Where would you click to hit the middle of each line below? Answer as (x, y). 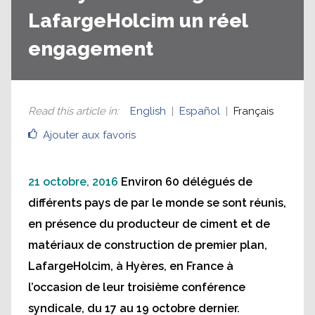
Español (200, 111)
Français (253, 111)
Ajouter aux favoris (89, 135)
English (148, 111)
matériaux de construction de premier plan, (148, 245)
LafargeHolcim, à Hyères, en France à (131, 266)
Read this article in (72, 111)
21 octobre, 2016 (73, 181)
